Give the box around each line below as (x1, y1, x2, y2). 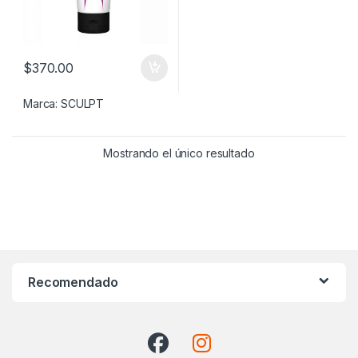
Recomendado (28, 273, 118, 290)
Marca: (23, 96, 62, 110)
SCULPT (61, 96, 105, 110)
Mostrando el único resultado (103, 145, 255, 160)
